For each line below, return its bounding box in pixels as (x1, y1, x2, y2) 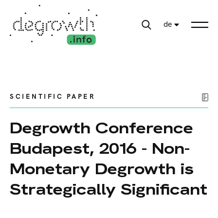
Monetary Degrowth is (10, 159, 194, 180)
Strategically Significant (10, 179, 207, 200)
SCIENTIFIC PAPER (10, 92, 95, 101)
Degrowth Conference (10, 118, 193, 139)
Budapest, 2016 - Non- (10, 138, 190, 159)
